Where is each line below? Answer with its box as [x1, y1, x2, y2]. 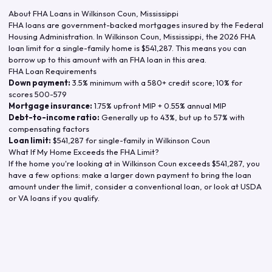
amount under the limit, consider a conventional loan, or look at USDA [8, 181, 262, 191]
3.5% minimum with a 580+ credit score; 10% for [70, 77, 242, 87]
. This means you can [172, 42, 246, 53]
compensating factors [8, 123, 89, 134]
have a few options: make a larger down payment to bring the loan [8, 169, 251, 180]
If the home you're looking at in [8, 158, 122, 168]
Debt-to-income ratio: [8, 112, 100, 122]
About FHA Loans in [8, 8, 81, 18]
